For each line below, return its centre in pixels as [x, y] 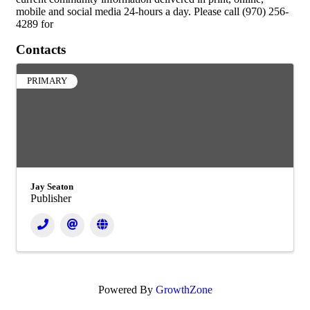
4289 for [35, 24]
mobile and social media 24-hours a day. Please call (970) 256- [152, 11]
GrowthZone [184, 290]
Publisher [51, 198]
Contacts [41, 49]
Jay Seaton [52, 186]
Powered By [127, 290]
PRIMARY [47, 81]
